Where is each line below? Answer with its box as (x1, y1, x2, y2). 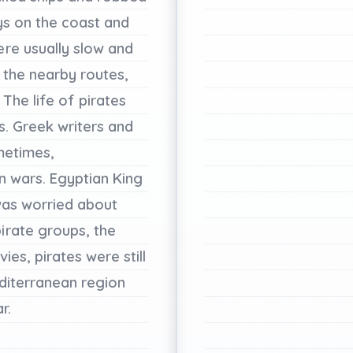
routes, (80, 65, 129, 84)
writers (57, 117, 105, 136)
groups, (37, 221, 90, 240)
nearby (28, 65, 76, 84)
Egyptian (49, 169, 110, 188)
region (81, 273, 126, 292)
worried (20, 195, 73, 214)
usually (23, 39, 69, 58)
